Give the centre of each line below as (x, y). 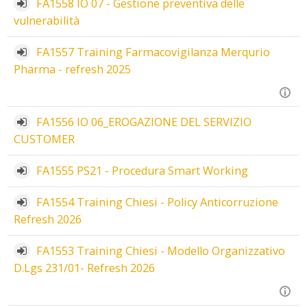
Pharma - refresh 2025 (72, 69)
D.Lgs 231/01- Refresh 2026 (84, 268)
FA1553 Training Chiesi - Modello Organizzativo (160, 251)
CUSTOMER (44, 139)
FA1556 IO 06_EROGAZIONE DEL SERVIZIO (144, 122)
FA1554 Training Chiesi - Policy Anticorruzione (157, 202)
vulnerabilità (47, 21)
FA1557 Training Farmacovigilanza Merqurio (153, 52)
